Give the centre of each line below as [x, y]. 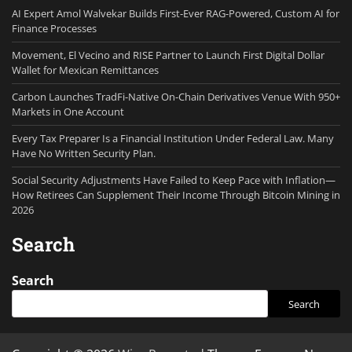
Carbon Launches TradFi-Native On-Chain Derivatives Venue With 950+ [176, 97]
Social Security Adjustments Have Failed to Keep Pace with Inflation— [174, 180]
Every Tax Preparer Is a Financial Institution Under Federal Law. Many [173, 139]
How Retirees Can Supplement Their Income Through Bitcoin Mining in [176, 195]
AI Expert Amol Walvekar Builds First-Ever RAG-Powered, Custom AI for [176, 14]
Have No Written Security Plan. [84, 154]
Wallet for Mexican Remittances [85, 70]
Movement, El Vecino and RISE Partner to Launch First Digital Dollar [168, 55]
